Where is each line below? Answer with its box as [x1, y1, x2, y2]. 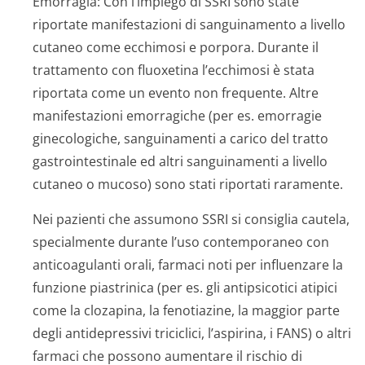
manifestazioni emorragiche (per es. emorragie [33, 107, 322, 125]
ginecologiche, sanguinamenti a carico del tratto [33, 130, 328, 147]
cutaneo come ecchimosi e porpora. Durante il [33, 38, 319, 56]
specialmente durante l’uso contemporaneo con [33, 233, 329, 251]
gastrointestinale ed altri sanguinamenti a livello [33, 152, 328, 170]
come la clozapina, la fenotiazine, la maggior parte [33, 301, 340, 319]
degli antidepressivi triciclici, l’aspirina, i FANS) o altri [33, 324, 351, 342]
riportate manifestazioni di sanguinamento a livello [33, 15, 345, 33]
